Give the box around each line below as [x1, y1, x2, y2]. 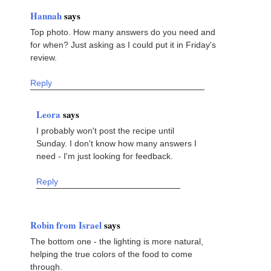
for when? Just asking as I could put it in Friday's [30, 39, 216, 50]
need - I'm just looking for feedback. [36, 151, 173, 161]
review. [30, 52, 57, 62]
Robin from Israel [30, 218, 104, 232]
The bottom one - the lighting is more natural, [30, 236, 203, 246]
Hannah [30, 8, 64, 22]
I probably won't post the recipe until [36, 125, 174, 135]
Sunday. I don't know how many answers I [36, 138, 197, 148]
